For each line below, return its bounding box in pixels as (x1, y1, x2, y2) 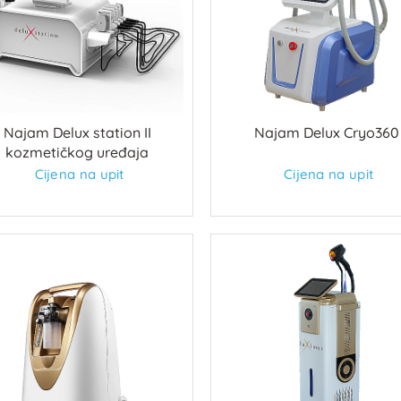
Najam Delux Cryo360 (253, 124, 399, 142)
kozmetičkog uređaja (5, 143, 149, 162)
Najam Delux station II (3, 124, 151, 142)
